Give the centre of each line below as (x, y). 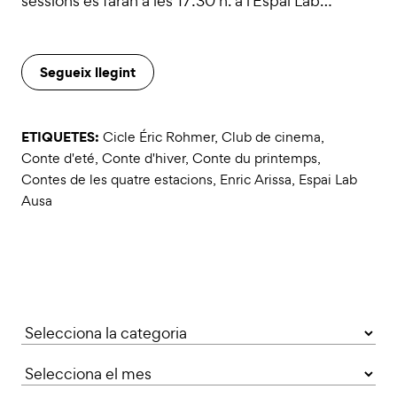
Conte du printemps (255, 158)
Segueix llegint (88, 71)
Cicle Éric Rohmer (159, 136)
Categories (59, 329)
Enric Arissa (256, 179)
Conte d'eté (58, 158)
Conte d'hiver (144, 158)
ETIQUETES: (62, 136)
